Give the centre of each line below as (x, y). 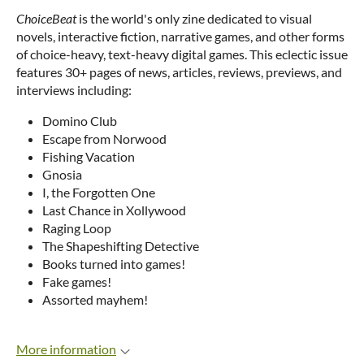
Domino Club (80, 121)
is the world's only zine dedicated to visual (194, 18)
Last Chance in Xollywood (114, 210)
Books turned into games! (114, 264)
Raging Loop (77, 228)
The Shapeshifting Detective (121, 246)
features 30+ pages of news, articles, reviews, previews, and (179, 72)
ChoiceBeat (46, 18)
